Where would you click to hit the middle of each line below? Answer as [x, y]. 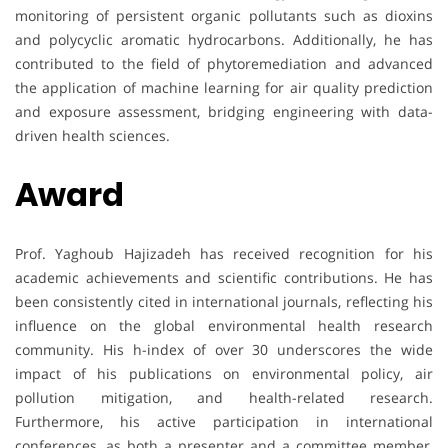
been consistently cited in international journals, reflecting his [224, 302]
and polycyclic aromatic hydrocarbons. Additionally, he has [224, 39]
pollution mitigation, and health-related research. [224, 398]
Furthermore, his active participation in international [224, 422]
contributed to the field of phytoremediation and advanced [224, 63]
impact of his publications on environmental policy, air [224, 374]
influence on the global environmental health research [224, 326]
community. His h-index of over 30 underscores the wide [224, 350]
